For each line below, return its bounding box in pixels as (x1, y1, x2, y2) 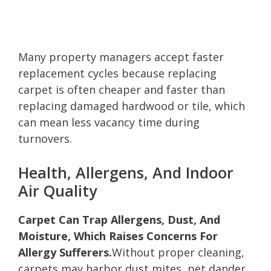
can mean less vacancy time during (18, 114, 200, 129)
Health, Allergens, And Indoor (18, 162, 233, 183)
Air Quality (18, 180, 97, 201)
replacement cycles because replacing (18, 65, 217, 80)
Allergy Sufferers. (18, 244, 112, 260)
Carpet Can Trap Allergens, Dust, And (18, 212, 220, 227)
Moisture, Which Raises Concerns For (18, 228, 218, 243)
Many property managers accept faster (18, 49, 224, 64)
